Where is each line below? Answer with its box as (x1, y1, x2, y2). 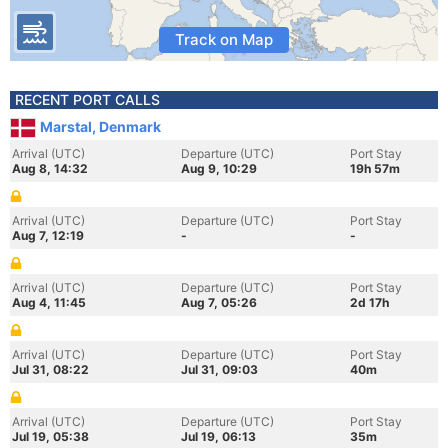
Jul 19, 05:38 (12, 429, 89, 444)
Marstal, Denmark (40, 118, 161, 135)
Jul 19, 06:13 (181, 429, 256, 444)
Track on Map (175, 30, 273, 49)
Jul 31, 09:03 (181, 362, 258, 377)
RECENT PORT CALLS (15, 91, 160, 108)
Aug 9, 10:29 (181, 161, 257, 176)
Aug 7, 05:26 (181, 295, 257, 310)
